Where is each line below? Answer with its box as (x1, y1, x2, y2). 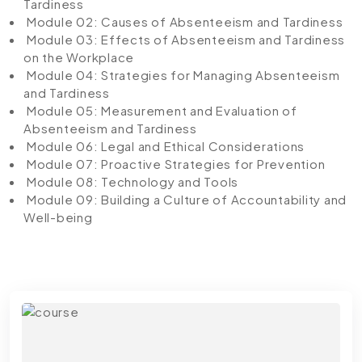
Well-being (23, 208, 93, 225)
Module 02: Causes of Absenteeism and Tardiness (23, 13, 343, 29)
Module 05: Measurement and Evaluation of (23, 102, 297, 118)
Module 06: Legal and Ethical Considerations (23, 137, 305, 154)
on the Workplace (23, 48, 134, 65)
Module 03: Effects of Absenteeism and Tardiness (23, 31, 345, 47)
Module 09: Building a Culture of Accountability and (23, 191, 347, 207)
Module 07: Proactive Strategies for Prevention (23, 155, 326, 171)
